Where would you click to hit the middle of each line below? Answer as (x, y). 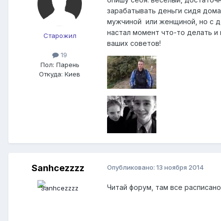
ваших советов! (134, 43)
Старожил (60, 36)
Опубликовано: (132, 167)
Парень (67, 64)
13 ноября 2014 (180, 167)
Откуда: (51, 74)
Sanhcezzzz (58, 168)
